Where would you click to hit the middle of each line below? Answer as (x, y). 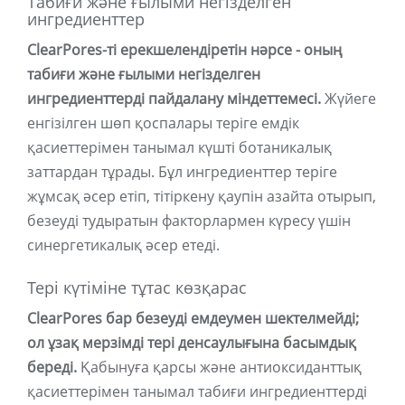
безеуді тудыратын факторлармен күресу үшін (189, 221)
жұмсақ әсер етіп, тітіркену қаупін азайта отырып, (202, 197)
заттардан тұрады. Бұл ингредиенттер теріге (182, 172)
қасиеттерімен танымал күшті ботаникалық (179, 148)
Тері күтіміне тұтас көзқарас (137, 289)
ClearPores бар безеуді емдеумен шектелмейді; (193, 319)
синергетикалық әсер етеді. (123, 245)
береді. (52, 367)
